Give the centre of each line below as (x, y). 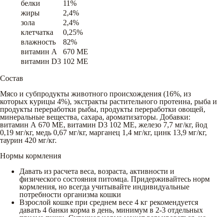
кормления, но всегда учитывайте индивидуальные (104, 186)
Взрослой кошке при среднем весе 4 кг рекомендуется (109, 202)
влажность (38, 42)
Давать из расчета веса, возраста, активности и (97, 171)
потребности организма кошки (70, 194)
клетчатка (37, 32)
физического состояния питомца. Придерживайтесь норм (115, 179)
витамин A (39, 51)
